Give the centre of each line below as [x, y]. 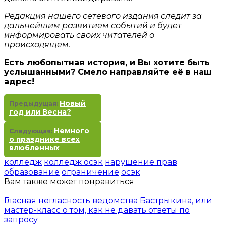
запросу [21, 220]
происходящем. [37, 45]
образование [32, 172]
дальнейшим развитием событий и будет [93, 26]
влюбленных [34, 148]
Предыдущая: [34, 104]
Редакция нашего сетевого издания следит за [103, 16]
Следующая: [32, 131]
